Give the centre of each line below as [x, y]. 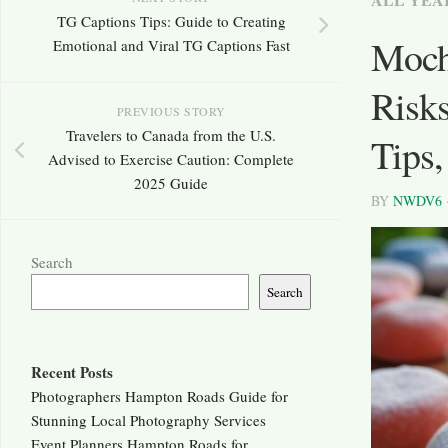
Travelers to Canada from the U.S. [171, 135]
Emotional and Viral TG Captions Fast [171, 45]
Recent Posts [72, 372]
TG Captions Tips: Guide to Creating [171, 21]
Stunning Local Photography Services [148, 420]
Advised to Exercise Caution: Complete [171, 159]
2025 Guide [171, 183]
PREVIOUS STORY [171, 111]
